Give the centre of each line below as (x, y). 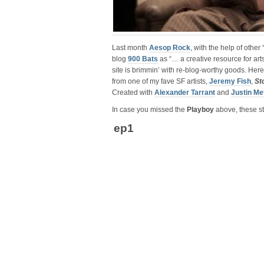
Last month (131, 48)
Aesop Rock (170, 48)
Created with (133, 93)
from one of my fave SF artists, (161, 81)
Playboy (200, 110)
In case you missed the (149, 110)
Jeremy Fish (230, 81)
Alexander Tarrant (185, 93)
